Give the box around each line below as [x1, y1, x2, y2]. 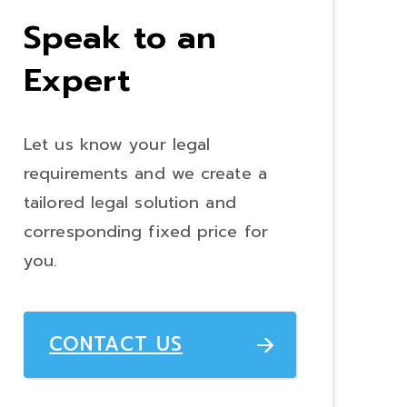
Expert [24, 55, 130, 104]
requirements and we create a [24, 161, 267, 187]
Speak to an [24, 13, 217, 62]
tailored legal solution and [24, 190, 236, 216]
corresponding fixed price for [24, 219, 268, 245]
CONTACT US [49, 330, 183, 360]
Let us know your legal [24, 132, 211, 158]
